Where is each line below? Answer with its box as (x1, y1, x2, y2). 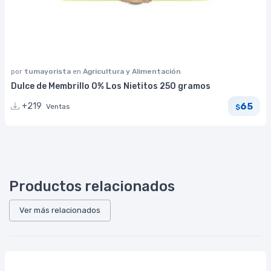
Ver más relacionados (19, 206, 100, 215)
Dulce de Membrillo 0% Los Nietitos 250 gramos (11, 81, 211, 92)
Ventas (46, 102, 70, 111)
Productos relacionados (9, 178, 175, 195)
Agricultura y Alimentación (83, 67, 181, 76)
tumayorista (24, 67, 73, 76)
